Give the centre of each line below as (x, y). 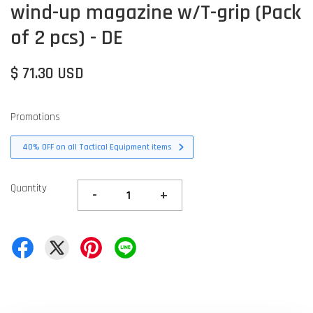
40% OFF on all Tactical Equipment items (97, 147)
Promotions (35, 117)
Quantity (29, 188)
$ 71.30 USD (47, 74)
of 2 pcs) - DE (67, 38)
